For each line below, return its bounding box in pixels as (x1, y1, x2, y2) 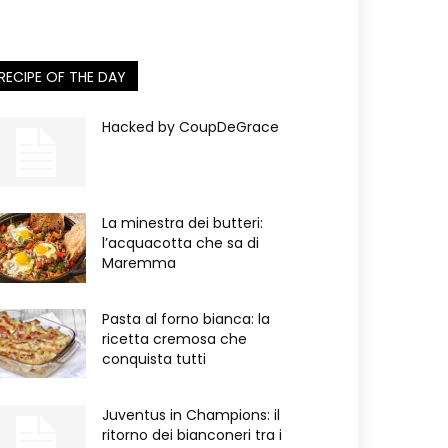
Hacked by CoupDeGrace (102, 117, 279, 137)
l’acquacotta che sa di (102, 233, 259, 253)
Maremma (102, 253, 176, 273)
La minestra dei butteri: (102, 213, 263, 233)
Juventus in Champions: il (102, 405, 280, 425)
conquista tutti (102, 349, 206, 369)
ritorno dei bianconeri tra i (102, 425, 282, 445)
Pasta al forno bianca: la (102, 309, 270, 329)
